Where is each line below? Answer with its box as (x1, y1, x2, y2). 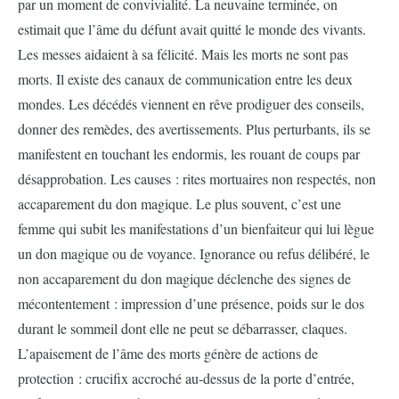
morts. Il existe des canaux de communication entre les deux (18, 69, 353, 89)
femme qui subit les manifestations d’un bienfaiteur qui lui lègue (18, 219, 374, 239)
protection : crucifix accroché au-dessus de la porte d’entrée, (18, 369, 354, 388)
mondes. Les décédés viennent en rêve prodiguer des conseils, (18, 94, 364, 114)
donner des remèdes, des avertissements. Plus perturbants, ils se (18, 119, 370, 139)
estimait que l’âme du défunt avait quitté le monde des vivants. (18, 20, 366, 39)
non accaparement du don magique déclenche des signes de (18, 269, 351, 289)
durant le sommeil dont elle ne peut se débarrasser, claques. (18, 319, 347, 338)
